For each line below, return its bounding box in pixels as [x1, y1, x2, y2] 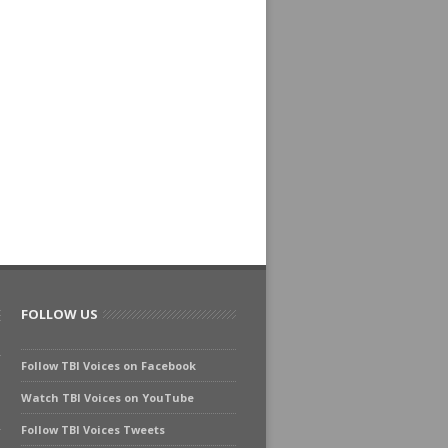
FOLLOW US [21, 305, 98, 323]
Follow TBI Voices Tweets [21, 422, 165, 437]
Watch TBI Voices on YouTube [21, 390, 194, 405]
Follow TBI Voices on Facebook [21, 358, 196, 373]
